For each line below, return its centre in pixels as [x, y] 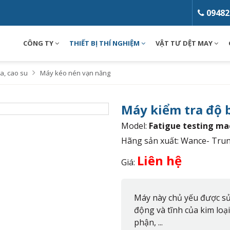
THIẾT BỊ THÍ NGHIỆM [105, 43]
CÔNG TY [39, 43]
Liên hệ [159, 160]
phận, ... [148, 222]
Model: [135, 126]
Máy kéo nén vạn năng [75, 73]
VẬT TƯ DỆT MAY [185, 43]
